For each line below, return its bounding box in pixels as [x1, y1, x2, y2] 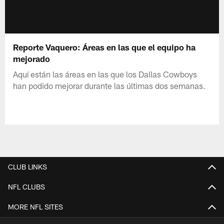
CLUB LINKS [8, 162, 47, 171]
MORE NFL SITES [8, 202, 63, 211]
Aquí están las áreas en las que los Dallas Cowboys [13, 68, 197, 79]
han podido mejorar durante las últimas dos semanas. [13, 80, 206, 90]
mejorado [13, 53, 52, 63]
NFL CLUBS [8, 182, 45, 191]
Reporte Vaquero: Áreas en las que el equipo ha [13, 41, 196, 52]
